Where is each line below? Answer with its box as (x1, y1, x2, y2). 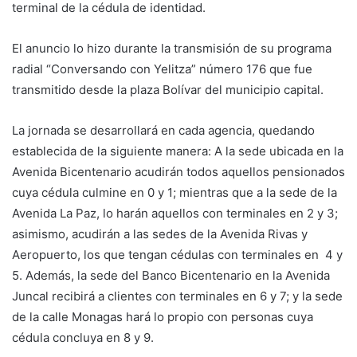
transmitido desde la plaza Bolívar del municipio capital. (12, 82, 324, 97)
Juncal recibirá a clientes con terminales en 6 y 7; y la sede (12, 288, 343, 304)
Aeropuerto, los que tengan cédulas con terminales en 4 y (12, 247, 343, 262)
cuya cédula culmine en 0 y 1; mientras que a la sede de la (12, 185, 337, 200)
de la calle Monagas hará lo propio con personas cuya (12, 309, 313, 324)
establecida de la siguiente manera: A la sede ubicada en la (12, 143, 343, 159)
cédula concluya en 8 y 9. (12, 330, 154, 345)
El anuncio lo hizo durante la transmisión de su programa (12, 41, 331, 56)
